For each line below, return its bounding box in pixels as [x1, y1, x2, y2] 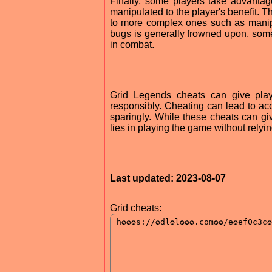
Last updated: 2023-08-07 [110, 172, 226, 183]
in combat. [110, 39, 154, 50]
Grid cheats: [110, 202, 161, 213]
